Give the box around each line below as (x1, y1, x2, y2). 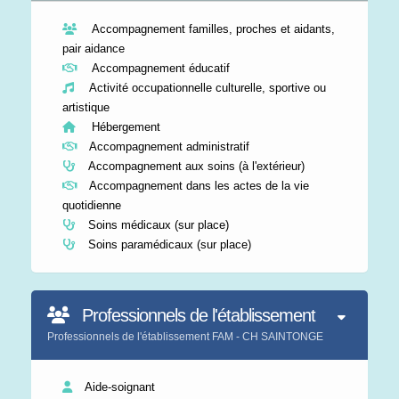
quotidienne (62, 199, 121, 212)
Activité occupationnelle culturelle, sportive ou (83, 81, 326, 94)
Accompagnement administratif (85, 140, 249, 153)
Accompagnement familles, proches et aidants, (85, 22, 335, 36)
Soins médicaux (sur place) (85, 218, 229, 232)
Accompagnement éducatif (85, 61, 230, 75)
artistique (62, 101, 110, 114)
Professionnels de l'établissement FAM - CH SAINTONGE (47, 330, 323, 343)
